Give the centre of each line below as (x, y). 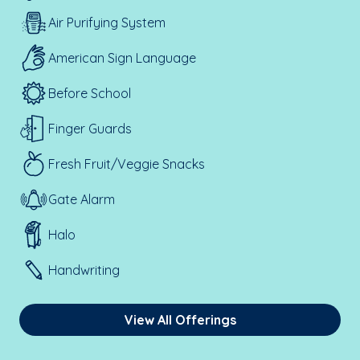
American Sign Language (122, 58)
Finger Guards (90, 129)
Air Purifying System (107, 22)
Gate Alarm (82, 199)
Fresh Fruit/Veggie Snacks (127, 164)
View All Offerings (180, 320)
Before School (90, 93)
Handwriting (84, 270)
